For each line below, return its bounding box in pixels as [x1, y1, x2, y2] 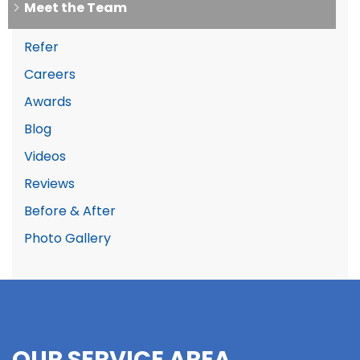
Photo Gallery [24, 233, 111, 247]
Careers [24, 69, 76, 83]
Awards [24, 96, 72, 110]
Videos [24, 151, 66, 165]
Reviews [24, 178, 75, 192]
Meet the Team [24, 2, 127, 16]
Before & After [24, 206, 116, 219]
